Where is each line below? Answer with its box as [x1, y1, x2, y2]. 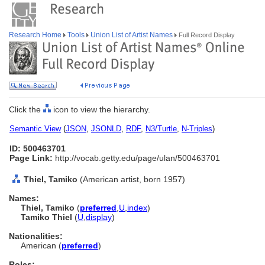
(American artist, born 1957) [80, 174, 185, 184]
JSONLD [91, 124, 121, 133]
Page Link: [9, 153, 53, 163]
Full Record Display [177, 31, 235, 38]
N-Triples [182, 124, 212, 133]
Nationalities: [9, 231, 63, 241]
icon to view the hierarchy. [51, 105, 150, 114]
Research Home [9, 31, 63, 39]
